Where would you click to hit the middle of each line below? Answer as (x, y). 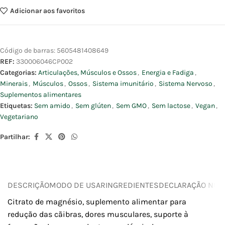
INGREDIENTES (132, 185)
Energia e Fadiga (168, 73)
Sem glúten (93, 106)
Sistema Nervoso (186, 84)
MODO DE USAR (77, 185)
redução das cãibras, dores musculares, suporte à (98, 214)
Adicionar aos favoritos (47, 11)
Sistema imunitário (123, 84)
